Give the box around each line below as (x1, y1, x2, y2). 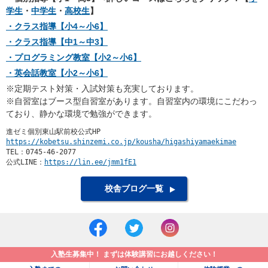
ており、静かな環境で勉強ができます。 (6, 108, 157, 118)
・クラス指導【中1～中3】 (6, 36, 108, 47)
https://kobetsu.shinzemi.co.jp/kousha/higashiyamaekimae (6, 138, 236, 147)
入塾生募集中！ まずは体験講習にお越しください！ (50, 251, 218, 258)
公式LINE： (6, 158, 44, 167)
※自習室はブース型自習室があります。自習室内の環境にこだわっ (6, 96, 257, 106)
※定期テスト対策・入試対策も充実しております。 (6, 83, 199, 93)
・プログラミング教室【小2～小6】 (6, 52, 141, 62)
